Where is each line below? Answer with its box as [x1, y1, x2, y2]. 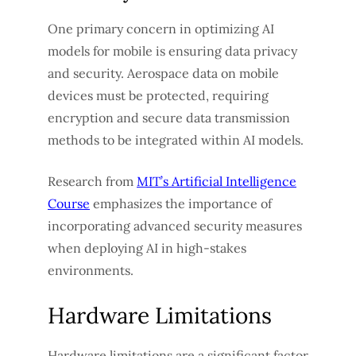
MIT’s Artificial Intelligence [137, 172, 296, 189]
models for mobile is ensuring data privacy [48, 42, 297, 59]
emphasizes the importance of [90, 195, 272, 211]
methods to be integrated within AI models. [48, 131, 304, 148]
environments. [48, 261, 133, 278]
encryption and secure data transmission [48, 109, 290, 126]
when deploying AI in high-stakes [48, 239, 246, 256]
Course [48, 195, 90, 211]
